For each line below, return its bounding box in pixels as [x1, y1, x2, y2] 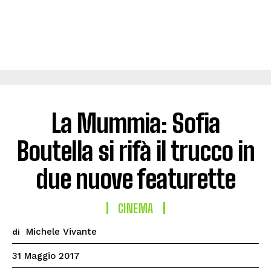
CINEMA [117, 201, 154, 215]
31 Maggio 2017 [12, 250, 80, 262]
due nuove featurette [36, 164, 235, 194]
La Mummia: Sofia [51, 108, 220, 139]
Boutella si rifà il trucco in [16, 136, 255, 166]
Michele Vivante [26, 226, 97, 237]
